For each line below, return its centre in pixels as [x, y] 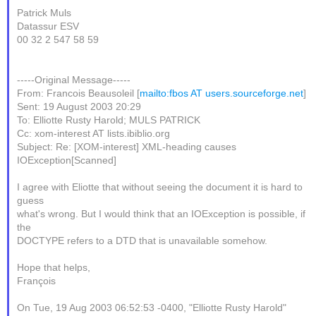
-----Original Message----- [74, 80]
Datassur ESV [48, 26]
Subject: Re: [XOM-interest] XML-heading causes [127, 147]
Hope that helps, [54, 267]
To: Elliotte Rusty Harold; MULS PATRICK [109, 120]
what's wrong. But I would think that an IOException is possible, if [162, 214]
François [37, 281]
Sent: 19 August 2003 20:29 [79, 107]
